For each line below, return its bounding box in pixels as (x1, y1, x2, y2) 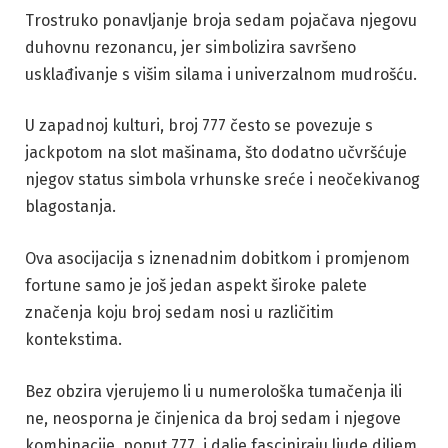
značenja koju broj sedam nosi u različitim (25, 303, 334, 323)
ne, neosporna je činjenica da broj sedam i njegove (25, 408, 401, 428)
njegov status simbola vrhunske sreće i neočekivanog (25, 170, 420, 190)
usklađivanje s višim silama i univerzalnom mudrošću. (25, 64, 417, 84)
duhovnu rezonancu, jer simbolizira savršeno (25, 37, 356, 57)
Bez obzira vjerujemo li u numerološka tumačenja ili (25, 381, 402, 401)
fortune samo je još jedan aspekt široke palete (25, 276, 367, 296)
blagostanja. (25, 197, 116, 217)
